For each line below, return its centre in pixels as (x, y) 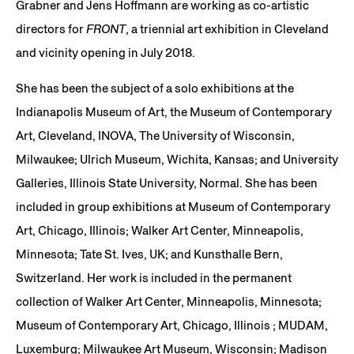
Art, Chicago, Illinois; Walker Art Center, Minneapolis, (160, 230)
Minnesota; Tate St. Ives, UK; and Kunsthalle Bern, (149, 254)
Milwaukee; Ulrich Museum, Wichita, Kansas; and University (177, 159)
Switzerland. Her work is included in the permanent (154, 277)
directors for (51, 28)
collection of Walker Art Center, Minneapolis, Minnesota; (169, 301)
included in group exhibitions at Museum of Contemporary (173, 206)
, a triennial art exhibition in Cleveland (227, 28)
